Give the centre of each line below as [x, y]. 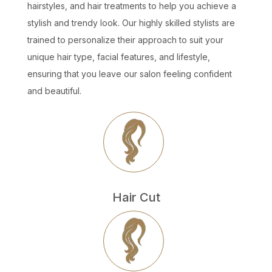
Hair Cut [136, 197]
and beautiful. [54, 91]
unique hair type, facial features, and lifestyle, [119, 57]
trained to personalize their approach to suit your [125, 40]
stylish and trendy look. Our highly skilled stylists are [131, 23]
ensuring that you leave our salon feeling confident [130, 74]
